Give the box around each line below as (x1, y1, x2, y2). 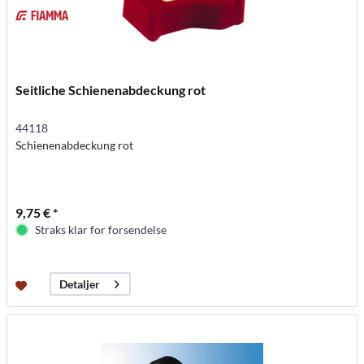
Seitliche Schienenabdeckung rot (15, 82, 206, 98)
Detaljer (59, 277, 101, 292)
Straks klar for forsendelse (35, 223, 167, 237)
